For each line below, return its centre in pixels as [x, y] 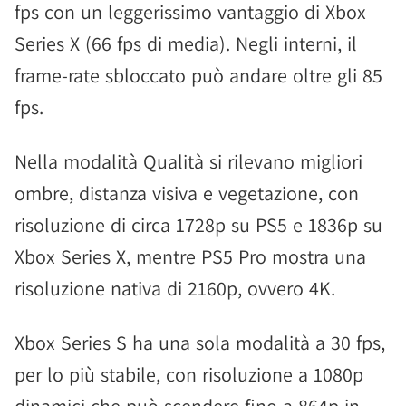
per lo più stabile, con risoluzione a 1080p [189, 374]
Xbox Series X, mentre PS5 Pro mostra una [190, 256]
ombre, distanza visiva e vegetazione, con [187, 193]
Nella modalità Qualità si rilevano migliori [188, 161]
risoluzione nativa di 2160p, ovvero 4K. [175, 288]
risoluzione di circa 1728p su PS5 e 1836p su [198, 225]
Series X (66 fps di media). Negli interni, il [186, 43]
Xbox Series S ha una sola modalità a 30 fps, [200, 343]
